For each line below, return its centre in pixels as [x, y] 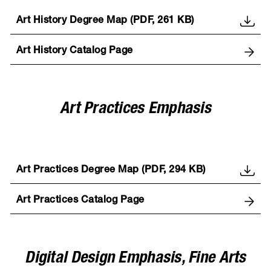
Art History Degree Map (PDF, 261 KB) [105, 21]
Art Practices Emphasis [135, 110]
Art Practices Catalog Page [80, 201]
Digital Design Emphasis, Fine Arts [135, 260]
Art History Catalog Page [74, 52]
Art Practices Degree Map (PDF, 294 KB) [111, 171]
